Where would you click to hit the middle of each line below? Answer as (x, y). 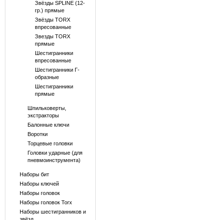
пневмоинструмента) (54, 160)
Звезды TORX (53, 36)
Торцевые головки (50, 143)
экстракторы (43, 115)
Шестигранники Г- (57, 70)
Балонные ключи (48, 125)
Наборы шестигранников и (53, 212)
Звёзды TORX (53, 20)
